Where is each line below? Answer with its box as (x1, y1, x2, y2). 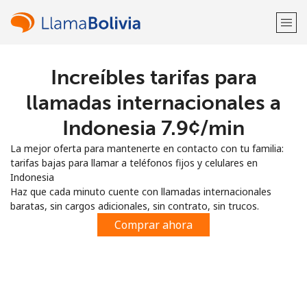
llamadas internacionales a (26, 90, 281, 115)
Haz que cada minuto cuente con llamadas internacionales (10, 185, 271, 198)
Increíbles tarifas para (50, 65, 257, 90)
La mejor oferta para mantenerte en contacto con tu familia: (10, 142, 284, 155)
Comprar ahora (114, 217, 193, 232)
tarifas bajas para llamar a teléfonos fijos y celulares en (10, 156, 258, 169)
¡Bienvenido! (106, 66, 201, 86)
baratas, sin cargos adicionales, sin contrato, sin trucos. (10, 199, 259, 212)
